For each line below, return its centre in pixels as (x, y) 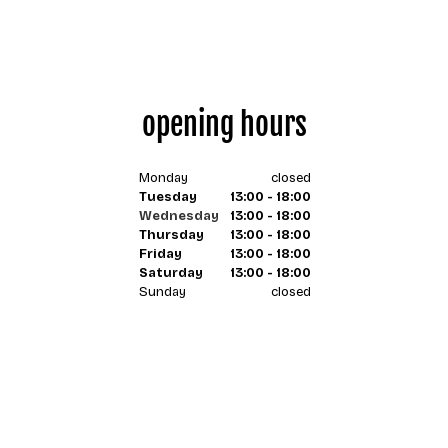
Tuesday (167, 197)
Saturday (170, 273)
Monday (163, 178)
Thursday (171, 235)
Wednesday (178, 216)
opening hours (225, 124)
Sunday (162, 292)
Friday (160, 254)
